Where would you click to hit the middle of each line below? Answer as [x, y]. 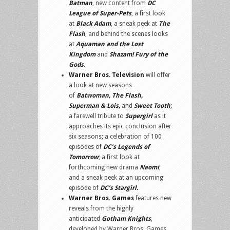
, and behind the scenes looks [127, 34]
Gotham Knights [126, 218]
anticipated [85, 218]
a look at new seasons [100, 85]
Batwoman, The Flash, [110, 95]
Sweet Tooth [152, 106]
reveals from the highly [101, 208]
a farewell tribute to [97, 116]
